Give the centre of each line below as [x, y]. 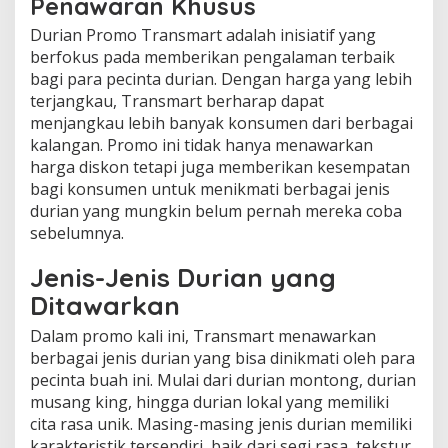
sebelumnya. [77, 232]
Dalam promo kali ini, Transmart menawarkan [203, 335]
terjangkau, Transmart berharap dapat [177, 100]
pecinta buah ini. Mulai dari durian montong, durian [223, 379]
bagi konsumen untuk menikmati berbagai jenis [210, 188]
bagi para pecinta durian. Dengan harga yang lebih [221, 78]
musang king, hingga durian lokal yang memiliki [209, 401]
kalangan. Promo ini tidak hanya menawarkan [201, 144]
